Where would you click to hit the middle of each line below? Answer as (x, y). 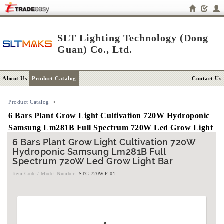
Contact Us (207, 78)
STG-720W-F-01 (97, 174)
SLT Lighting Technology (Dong (133, 38)
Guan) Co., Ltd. (95, 49)
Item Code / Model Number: (44, 174)
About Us (15, 78)
